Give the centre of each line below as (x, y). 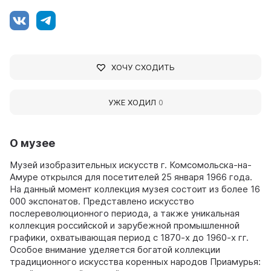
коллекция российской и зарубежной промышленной (125, 225)
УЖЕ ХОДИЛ (133, 102)
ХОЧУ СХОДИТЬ (143, 67)
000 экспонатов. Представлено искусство (102, 201)
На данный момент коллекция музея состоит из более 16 (135, 189)
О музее (32, 143)
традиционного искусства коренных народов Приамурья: (135, 262)
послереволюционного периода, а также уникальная (125, 213)
